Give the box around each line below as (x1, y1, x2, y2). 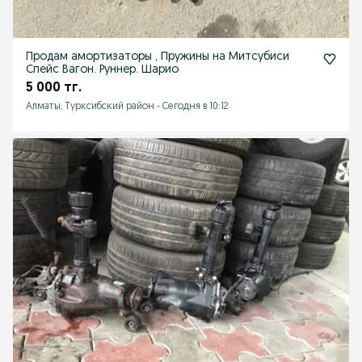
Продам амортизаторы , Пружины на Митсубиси (26, 51, 213, 63)
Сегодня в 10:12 (162, 102, 229, 112)
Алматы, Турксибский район (26, 102, 154, 112)
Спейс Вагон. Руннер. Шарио (26, 64, 179, 76)
